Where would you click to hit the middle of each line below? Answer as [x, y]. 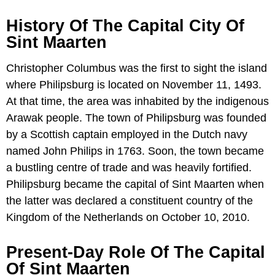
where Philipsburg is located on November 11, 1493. [134, 84]
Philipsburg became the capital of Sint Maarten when [135, 184]
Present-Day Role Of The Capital [136, 252]
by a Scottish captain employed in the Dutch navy [127, 134]
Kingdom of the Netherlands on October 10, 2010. [128, 217]
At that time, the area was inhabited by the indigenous [137, 101]
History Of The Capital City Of [125, 25]
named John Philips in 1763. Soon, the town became [135, 151]
